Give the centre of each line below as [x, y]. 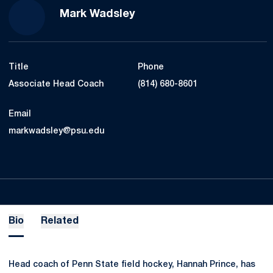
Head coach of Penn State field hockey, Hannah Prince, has [132, 265]
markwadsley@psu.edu [56, 131]
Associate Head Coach [56, 84]
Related [60, 221]
